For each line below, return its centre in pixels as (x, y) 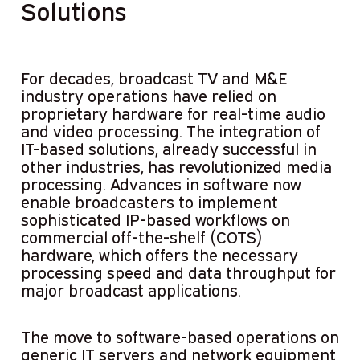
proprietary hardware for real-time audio (173, 113)
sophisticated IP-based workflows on (155, 219)
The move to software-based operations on (180, 337)
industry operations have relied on (148, 95)
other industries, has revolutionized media (176, 166)
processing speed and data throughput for (178, 272)
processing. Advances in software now (161, 184)
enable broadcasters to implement (149, 201)
